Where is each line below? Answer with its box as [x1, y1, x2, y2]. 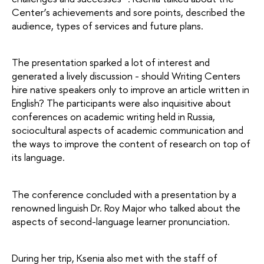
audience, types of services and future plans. [12, 18, 203, 32]
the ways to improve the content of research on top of [12, 137, 250, 151]
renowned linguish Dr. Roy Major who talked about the [12, 200, 240, 214]
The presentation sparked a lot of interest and [12, 55, 210, 70]
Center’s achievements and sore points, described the [12, 5, 245, 19]
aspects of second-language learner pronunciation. [12, 214, 230, 228]
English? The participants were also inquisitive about [12, 96, 231, 110]
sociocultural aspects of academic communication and [12, 123, 243, 137]
